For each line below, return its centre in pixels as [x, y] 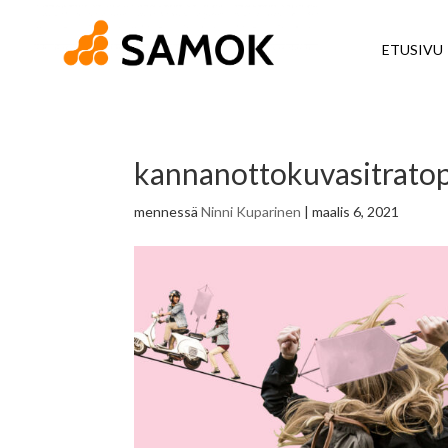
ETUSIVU [413, 49]
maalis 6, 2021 [356, 211]
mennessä [168, 211]
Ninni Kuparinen [251, 211]
